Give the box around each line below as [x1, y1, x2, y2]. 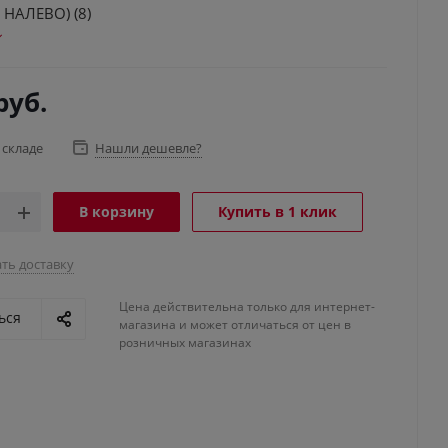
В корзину [79, 202, 154, 221]
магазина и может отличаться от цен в [119, 316, 351, 333]
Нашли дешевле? [95, 139, 202, 157]
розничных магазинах [119, 334, 251, 351]
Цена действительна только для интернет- [119, 298, 375, 315]
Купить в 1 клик [218, 202, 337, 221]
